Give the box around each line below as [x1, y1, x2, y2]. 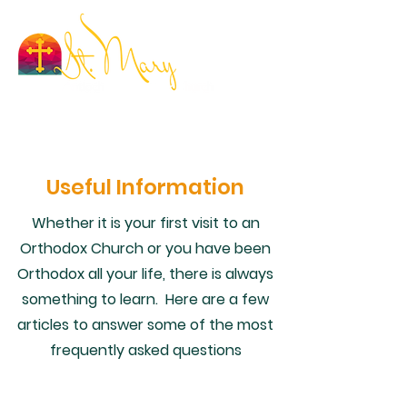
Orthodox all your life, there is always [17, 263, 273, 284]
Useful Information [46, 173, 244, 202]
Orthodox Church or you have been [20, 238, 271, 259]
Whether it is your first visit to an [31, 213, 260, 233]
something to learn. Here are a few [22, 289, 269, 310]
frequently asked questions [49, 340, 242, 361]
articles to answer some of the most [17, 314, 273, 335]
